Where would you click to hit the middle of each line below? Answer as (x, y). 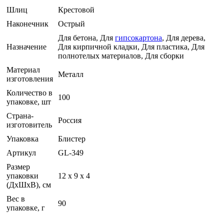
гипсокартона (138, 37)
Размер (18, 166)
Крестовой (76, 9)
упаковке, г (26, 207)
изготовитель (29, 124)
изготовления (30, 78)
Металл (71, 74)
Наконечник (27, 23)
